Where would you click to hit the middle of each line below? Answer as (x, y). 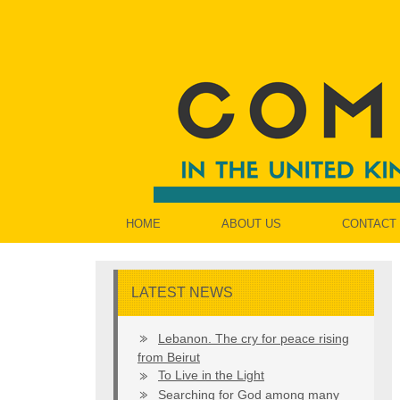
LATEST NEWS (182, 292)
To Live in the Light (211, 375)
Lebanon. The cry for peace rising (254, 338)
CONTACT (369, 224)
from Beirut (169, 358)
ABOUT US (251, 224)
